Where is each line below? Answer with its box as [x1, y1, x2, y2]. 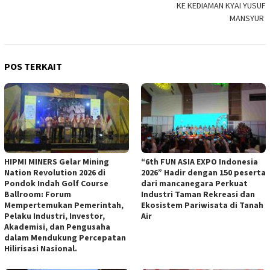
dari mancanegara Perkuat [141, 178, 248, 189]
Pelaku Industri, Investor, [4, 210, 105, 222]
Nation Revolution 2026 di [4, 167, 105, 178]
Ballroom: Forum [4, 189, 73, 200]
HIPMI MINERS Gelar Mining [4, 156, 109, 168]
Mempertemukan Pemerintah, [4, 199, 124, 211]
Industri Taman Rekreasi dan [141, 189, 255, 200]
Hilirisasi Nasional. [4, 243, 77, 254]
